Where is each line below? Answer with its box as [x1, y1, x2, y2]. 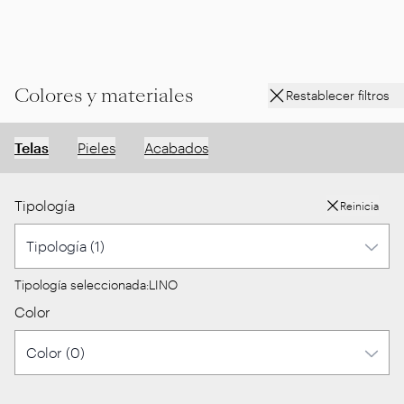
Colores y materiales [14, 82, 193, 109]
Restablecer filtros [286, 87, 390, 103]
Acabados [144, 139, 208, 156]
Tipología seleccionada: [14, 277, 149, 292]
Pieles [78, 139, 115, 156]
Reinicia [339, 199, 379, 212]
